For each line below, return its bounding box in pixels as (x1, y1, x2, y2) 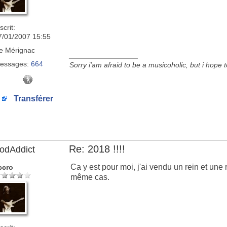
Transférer (12, 94, 53, 103)
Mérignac (3, 46, 35, 54)
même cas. (70, 173, 109, 181)
